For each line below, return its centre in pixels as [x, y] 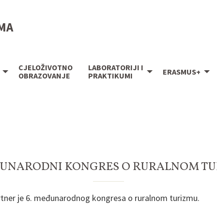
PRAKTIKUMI [110, 76]
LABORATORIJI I [116, 68]
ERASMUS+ [182, 71]
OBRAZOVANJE [44, 76]
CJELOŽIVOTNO [46, 68]
